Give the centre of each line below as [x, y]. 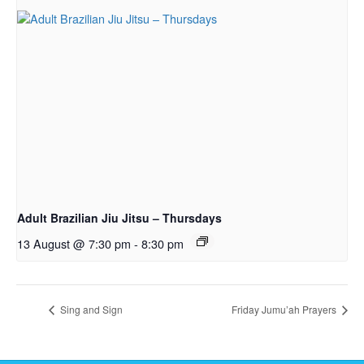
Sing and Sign [90, 309]
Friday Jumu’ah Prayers [285, 309]
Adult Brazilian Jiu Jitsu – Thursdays [119, 218]
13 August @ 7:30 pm [74, 244]
